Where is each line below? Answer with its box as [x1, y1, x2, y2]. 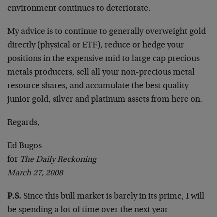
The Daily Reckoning [20, 155, 96, 164]
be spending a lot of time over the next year [7, 206, 168, 215]
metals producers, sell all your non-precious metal [7, 68, 195, 77]
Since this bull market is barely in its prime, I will [21, 192, 204, 201]
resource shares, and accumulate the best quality [7, 82, 188, 91]
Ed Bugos [7, 142, 42, 151]
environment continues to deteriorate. [7, 4, 151, 13]
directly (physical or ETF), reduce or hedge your [7, 41, 184, 50]
